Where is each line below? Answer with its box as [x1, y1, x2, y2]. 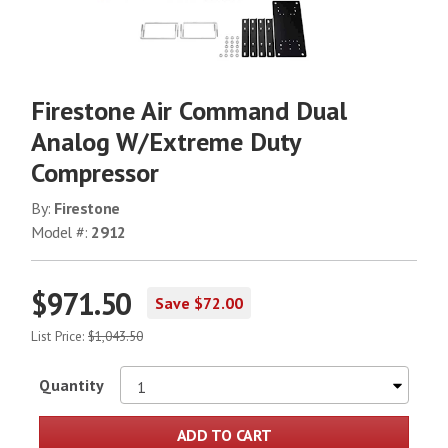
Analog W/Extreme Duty [31, 124, 300, 158]
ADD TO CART [176, 424, 272, 445]
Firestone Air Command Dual [31, 93, 347, 127]
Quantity [39, 374, 104, 395]
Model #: [31, 221, 92, 242]
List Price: [31, 326, 88, 345]
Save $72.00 [155, 293, 244, 314]
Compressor [31, 155, 159, 189]
